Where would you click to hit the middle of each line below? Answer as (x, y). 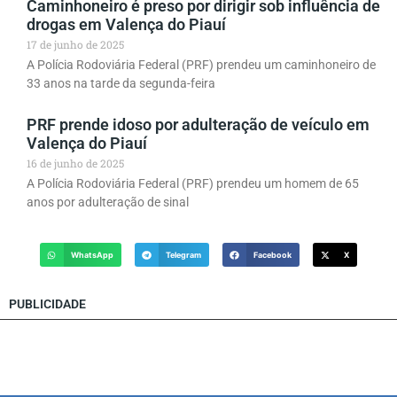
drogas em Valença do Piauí (126, 25)
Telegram (183, 255)
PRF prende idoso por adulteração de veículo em (198, 125)
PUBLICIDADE (47, 304)
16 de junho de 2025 (75, 163)
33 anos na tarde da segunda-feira (121, 84)
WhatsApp (92, 255)
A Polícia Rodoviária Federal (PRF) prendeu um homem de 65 (193, 184)
